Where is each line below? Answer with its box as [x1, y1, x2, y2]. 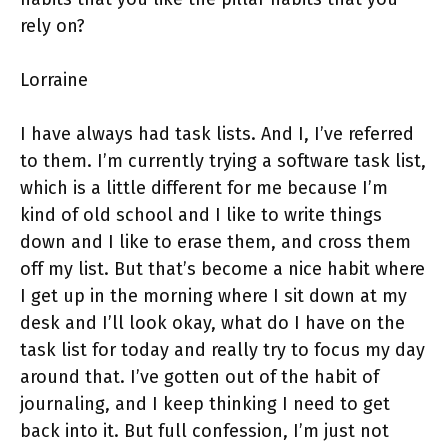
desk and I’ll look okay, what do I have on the [20, 312, 405, 335]
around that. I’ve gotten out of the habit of [20, 366, 379, 389]
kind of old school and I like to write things [20, 204, 382, 227]
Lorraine [20, 69, 88, 92]
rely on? [20, 15, 85, 38]
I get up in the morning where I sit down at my [20, 285, 407, 308]
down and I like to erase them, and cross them [20, 231, 411, 254]
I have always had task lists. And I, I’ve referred [20, 123, 414, 146]
